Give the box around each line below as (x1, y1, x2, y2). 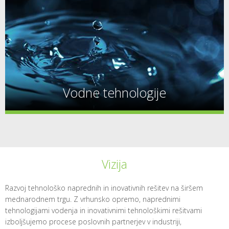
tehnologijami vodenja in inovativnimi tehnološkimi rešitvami (5, 205, 202, 215)
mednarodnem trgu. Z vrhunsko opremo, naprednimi (5, 194, 180, 204)
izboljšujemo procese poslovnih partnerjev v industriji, (5, 217, 181, 226)
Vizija (102, 156, 127, 172)
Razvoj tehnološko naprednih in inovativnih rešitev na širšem (5, 183, 203, 193)
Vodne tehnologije (63, 84, 166, 101)
